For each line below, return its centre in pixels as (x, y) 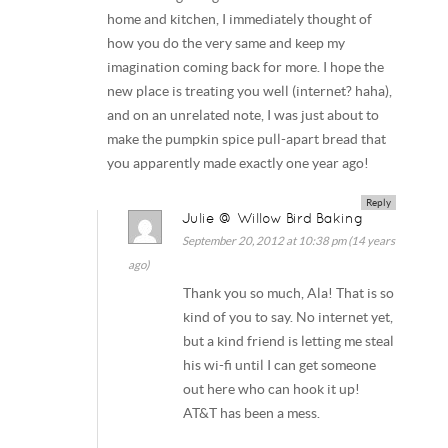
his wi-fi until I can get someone (280, 365)
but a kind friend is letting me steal (289, 341)
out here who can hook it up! (272, 389)
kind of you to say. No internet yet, (288, 317)
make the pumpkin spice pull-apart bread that (247, 140)
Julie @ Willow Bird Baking (273, 217)
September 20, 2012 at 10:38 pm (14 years (289, 240)
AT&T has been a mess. (252, 413)
